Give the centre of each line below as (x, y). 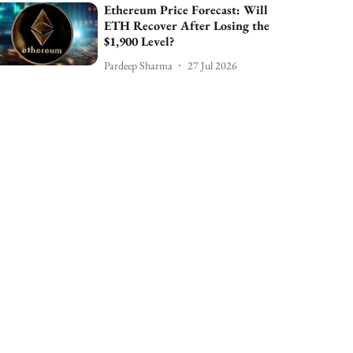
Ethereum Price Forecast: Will (186, 10)
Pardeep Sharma (139, 65)
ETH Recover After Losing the (187, 26)
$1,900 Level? (139, 41)
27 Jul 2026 (213, 65)
